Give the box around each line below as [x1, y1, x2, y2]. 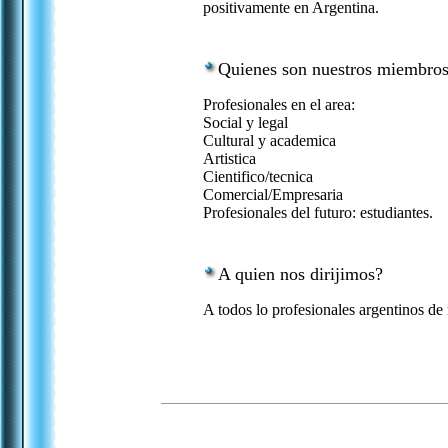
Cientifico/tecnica [203, 168, 313, 185]
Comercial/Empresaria [203, 186, 343, 203]
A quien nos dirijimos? [218, 264, 383, 284]
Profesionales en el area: [203, 96, 355, 113]
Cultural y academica [203, 132, 336, 149]
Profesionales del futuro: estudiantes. [203, 204, 433, 221]
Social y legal [203, 114, 288, 131]
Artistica [203, 150, 256, 167]
